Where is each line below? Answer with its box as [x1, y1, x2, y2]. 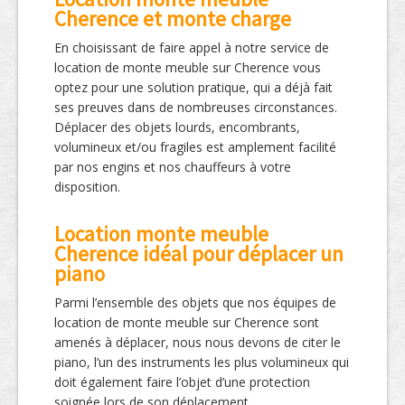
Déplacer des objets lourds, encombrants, [54, 118, 300, 136]
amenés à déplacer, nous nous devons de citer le [54, 334, 341, 351]
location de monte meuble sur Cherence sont [54, 314, 319, 331]
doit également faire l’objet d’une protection [54, 373, 310, 391]
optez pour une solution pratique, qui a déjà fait [54, 79, 333, 96]
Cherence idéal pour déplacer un [54, 240, 344, 267]
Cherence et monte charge [54, 5, 291, 32]
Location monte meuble [54, 221, 268, 247]
